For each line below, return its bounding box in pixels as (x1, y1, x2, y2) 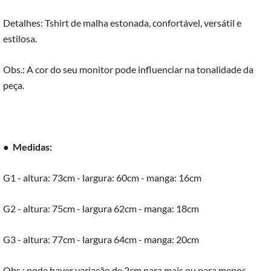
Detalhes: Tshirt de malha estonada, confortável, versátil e (3, 16, 241, 28)
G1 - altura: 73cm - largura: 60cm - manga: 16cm (3, 171, 201, 183)
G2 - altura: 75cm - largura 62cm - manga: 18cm (3, 202, 199, 214)
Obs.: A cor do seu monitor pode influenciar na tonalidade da (3, 63, 253, 75)
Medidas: (13, 140, 52, 152)
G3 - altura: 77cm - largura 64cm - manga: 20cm (3, 233, 199, 245)
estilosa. (3, 32, 37, 44)
